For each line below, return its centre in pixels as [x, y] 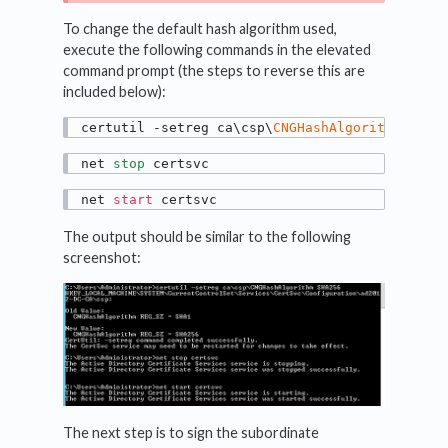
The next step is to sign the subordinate [191, 432]
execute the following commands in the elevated [217, 49]
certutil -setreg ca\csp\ [177, 127]
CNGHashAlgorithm [337, 127]
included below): [115, 91]
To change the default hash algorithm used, [200, 28]
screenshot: [102, 257]
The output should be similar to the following [207, 236]
